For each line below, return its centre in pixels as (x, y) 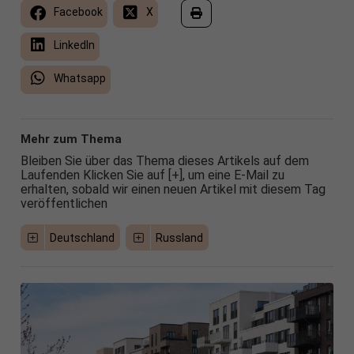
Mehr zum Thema (71, 139)
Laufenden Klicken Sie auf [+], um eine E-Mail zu (152, 175)
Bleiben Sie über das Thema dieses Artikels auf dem (164, 161)
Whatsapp (78, 79)
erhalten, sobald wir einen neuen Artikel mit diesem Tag (173, 190)
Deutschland (83, 238)
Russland (179, 238)
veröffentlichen (64, 204)
